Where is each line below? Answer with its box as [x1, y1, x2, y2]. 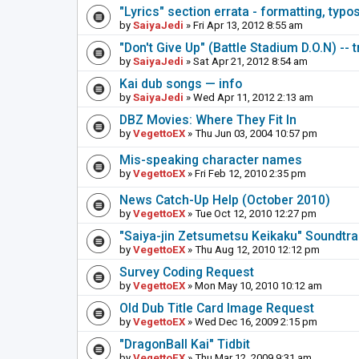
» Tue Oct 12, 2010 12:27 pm [185, 208, 317, 220]
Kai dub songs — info [119, 76, 242, 92]
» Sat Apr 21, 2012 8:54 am [184, 55, 308, 68]
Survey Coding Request [119, 264, 254, 280]
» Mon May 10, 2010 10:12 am [185, 280, 322, 292]
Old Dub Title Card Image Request [119, 301, 314, 317]
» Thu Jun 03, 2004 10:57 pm [185, 127, 317, 140]
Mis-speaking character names [119, 152, 302, 168]
